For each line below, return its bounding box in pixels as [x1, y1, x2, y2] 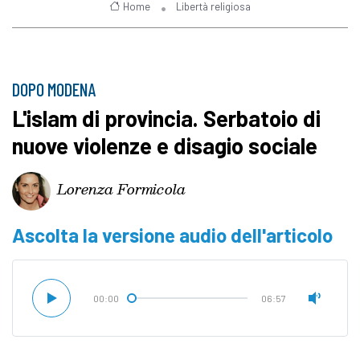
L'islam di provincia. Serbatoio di [12, 104, 321, 133]
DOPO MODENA [12, 79, 96, 100]
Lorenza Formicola [57, 176, 186, 200]
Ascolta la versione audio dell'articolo [12, 223, 333, 247]
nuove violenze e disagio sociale [12, 132, 317, 160]
